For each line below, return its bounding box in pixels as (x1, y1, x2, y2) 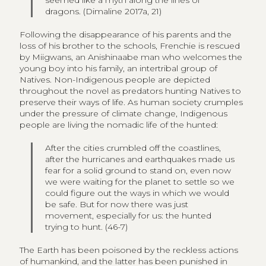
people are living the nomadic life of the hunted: (19, 119, 218, 130)
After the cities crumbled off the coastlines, (45, 142, 221, 153)
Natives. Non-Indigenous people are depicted (19, 74, 210, 85)
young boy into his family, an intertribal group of (19, 62, 217, 74)
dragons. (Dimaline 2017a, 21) (45, 5, 162, 17)
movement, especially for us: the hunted (45, 210, 212, 221)
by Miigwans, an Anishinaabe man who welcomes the (19, 51, 242, 62)
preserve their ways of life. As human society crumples (19, 96, 243, 107)
